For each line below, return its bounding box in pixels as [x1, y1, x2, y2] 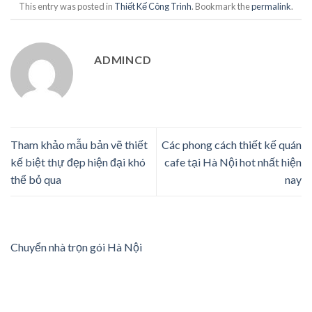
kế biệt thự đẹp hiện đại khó [10, 155, 146, 169]
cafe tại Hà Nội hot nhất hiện [164, 155, 302, 169]
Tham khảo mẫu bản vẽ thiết [10, 138, 148, 152]
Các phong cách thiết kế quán [162, 138, 302, 152]
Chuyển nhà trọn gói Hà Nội [10, 240, 142, 254]
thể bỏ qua [10, 173, 61, 187]
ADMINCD [94, 52, 152, 66]
